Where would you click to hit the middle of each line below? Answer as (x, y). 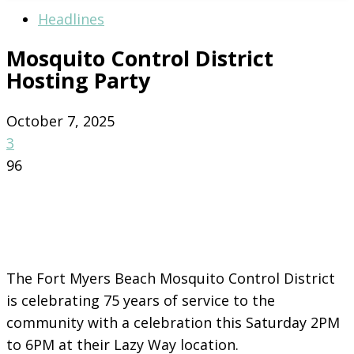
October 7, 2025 (60, 121)
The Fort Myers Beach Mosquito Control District (171, 278)
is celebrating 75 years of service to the (141, 300)
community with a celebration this (126, 322)
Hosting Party (78, 81)
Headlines (71, 19)
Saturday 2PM (293, 322)
